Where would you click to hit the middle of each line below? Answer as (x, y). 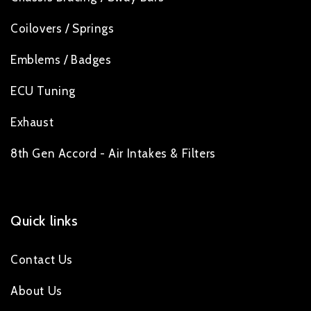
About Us (36, 291)
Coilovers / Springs (62, 29)
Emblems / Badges (61, 60)
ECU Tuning (43, 91)
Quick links (44, 221)
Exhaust (32, 123)
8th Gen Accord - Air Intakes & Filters (113, 154)
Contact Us (42, 260)
